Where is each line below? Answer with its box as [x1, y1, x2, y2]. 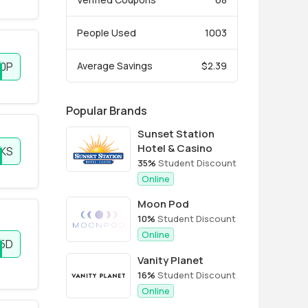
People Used [77, 26, 136, 39]
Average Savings [77, 59, 153, 72]
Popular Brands [66, 103, 147, 118]
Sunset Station [137, 126, 214, 141]
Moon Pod [137, 197, 189, 211]
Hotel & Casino [137, 141, 212, 155]
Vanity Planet [137, 253, 203, 267]
